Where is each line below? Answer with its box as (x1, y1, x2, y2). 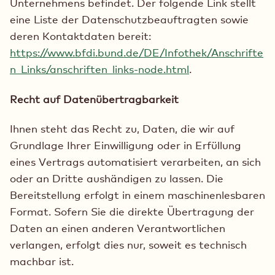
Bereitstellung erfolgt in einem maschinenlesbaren (10, 188, 265, 201)
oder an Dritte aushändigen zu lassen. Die (10, 171, 223, 185)
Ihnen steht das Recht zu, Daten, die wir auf (10, 122, 234, 135)
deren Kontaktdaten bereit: (10, 29, 151, 43)
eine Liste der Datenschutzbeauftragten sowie (10, 13, 249, 26)
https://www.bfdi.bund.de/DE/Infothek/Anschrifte (10, 46, 263, 60)
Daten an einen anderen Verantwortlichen (10, 221, 225, 234)
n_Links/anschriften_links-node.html (10, 63, 189, 76)
